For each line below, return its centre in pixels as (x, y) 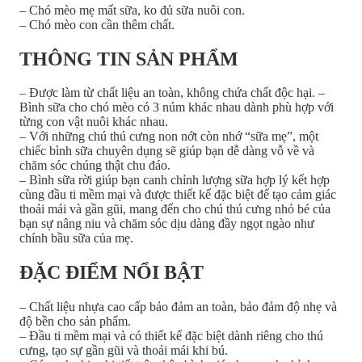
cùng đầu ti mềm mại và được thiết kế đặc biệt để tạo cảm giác (178, 195)
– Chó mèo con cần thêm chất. (97, 24)
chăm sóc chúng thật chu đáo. (95, 166)
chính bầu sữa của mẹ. (76, 238)
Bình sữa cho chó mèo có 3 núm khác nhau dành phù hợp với (177, 107)
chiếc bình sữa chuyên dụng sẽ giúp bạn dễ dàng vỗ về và (167, 151)
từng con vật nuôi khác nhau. (94, 122)
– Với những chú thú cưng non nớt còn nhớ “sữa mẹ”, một (169, 137)
